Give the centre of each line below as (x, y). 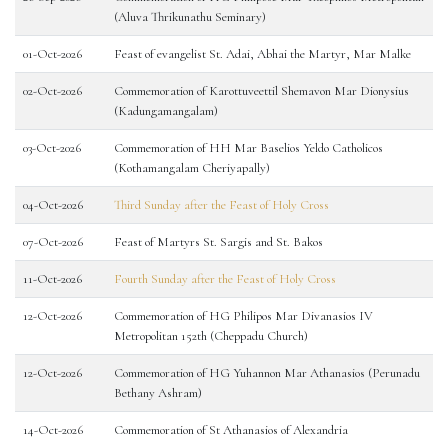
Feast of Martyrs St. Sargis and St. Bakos (218, 242)
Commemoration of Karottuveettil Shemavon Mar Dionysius (261, 91)
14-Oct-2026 (53, 430)
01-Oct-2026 (52, 54)
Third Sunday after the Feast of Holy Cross (221, 205)
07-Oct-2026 (53, 242)
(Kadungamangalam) (166, 111)
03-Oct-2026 (52, 148)
